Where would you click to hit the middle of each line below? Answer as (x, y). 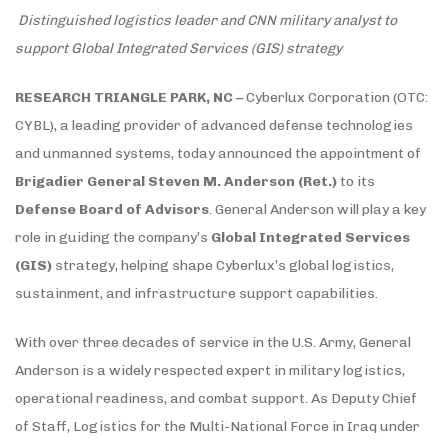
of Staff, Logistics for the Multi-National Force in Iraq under (217, 426)
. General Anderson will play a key (317, 209)
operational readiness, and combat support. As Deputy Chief (216, 398)
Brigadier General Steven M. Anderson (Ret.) (176, 181)
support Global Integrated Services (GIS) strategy (178, 48)
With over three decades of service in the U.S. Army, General (213, 342)
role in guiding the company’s (113, 237)
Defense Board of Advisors (112, 209)
